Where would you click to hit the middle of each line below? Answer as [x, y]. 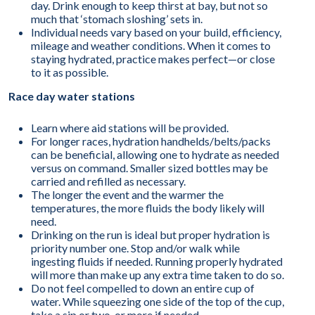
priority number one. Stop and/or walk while [135, 247]
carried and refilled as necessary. [108, 181]
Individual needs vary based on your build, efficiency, [156, 32]
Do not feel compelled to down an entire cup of [143, 288]
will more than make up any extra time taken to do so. [157, 274]
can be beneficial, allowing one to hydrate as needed [155, 154]
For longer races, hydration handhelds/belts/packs [151, 141]
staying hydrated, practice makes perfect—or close [153, 58]
